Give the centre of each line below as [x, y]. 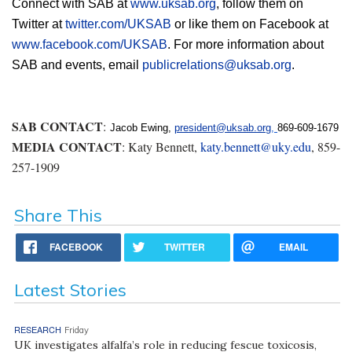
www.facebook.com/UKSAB [90, 44]
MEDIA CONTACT [67, 146]
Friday [76, 330]
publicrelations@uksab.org [217, 64]
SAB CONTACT [57, 126]
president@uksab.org [223, 127]
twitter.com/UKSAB [118, 24]
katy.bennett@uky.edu [256, 146]
